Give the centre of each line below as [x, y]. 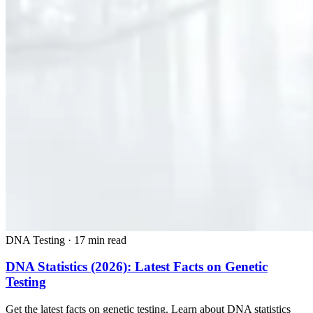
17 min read [100, 240]
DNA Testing [35, 240]
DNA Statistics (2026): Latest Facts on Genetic [137, 267]
